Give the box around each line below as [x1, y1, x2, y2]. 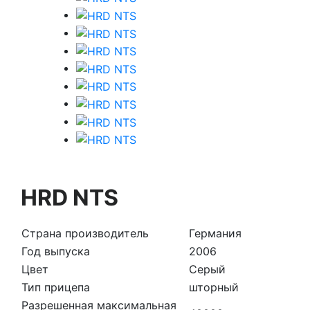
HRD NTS [21, 183, 118, 211]
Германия [189, 226, 241, 241]
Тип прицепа [21, 280, 90, 295]
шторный [189, 280, 239, 295]
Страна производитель [21, 226, 149, 241]
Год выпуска [21, 244, 90, 259]
